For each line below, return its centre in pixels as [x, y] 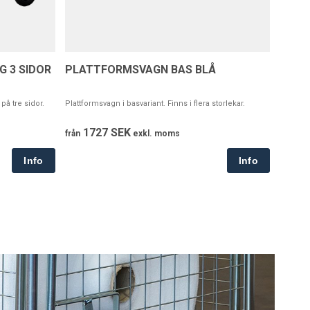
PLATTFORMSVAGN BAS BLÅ [140, 70]
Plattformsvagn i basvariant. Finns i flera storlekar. [155, 104]
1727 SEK [105, 133]
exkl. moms [155, 134]
